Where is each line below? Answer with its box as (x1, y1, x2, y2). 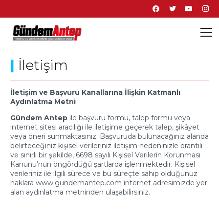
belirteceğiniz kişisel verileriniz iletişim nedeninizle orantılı (10, 141, 202, 150)
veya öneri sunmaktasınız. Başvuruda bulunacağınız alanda (10, 131, 209, 141)
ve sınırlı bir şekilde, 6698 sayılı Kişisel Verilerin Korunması (10, 150, 200, 159)
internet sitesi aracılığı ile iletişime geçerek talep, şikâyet (10, 122, 199, 131)
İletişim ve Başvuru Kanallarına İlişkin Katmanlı (10, 88, 180, 97)
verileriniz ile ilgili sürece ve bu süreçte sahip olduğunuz (10, 169, 197, 178)
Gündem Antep (10, 113, 69, 122)
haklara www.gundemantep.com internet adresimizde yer (10, 178, 207, 187)
